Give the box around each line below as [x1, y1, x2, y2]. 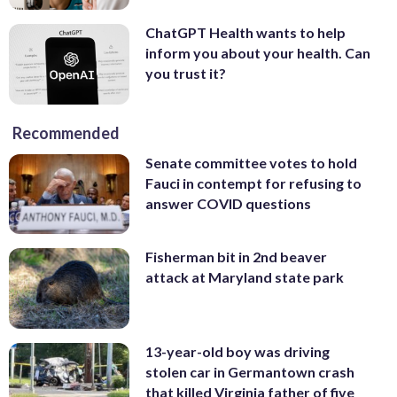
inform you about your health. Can [145, 43, 370, 61]
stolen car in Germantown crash [145, 362, 354, 380]
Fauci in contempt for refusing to [145, 174, 362, 191]
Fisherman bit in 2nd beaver [145, 248, 327, 266]
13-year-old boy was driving [145, 342, 330, 360]
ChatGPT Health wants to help [145, 23, 346, 41]
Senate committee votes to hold [145, 153, 357, 171]
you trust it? [145, 64, 226, 82]
